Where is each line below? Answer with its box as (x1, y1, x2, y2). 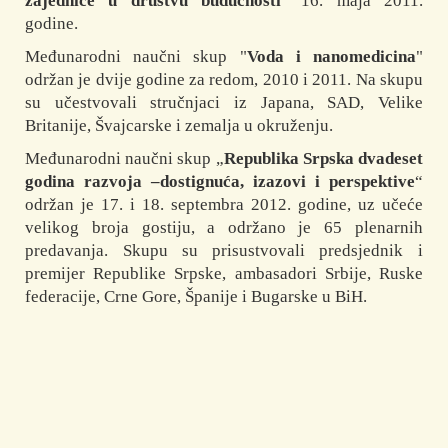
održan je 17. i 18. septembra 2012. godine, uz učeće (25, 195, 423, 215)
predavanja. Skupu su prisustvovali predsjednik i (25, 241, 423, 261)
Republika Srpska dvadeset (223, 149, 423, 169)
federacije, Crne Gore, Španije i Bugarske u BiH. (25, 287, 368, 307)
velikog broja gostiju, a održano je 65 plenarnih (25, 218, 423, 238)
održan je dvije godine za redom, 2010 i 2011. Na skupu (25, 70, 423, 90)
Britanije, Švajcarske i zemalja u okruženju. (25, 116, 334, 136)
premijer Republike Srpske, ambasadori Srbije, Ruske (25, 264, 423, 284)
